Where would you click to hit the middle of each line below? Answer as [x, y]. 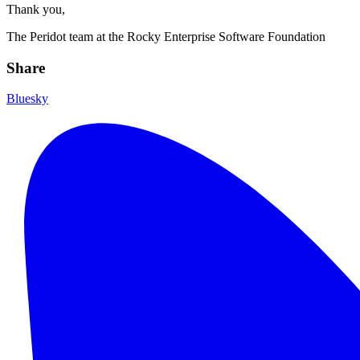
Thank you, [36, 9]
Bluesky [27, 99]
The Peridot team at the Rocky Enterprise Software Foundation [166, 36]
